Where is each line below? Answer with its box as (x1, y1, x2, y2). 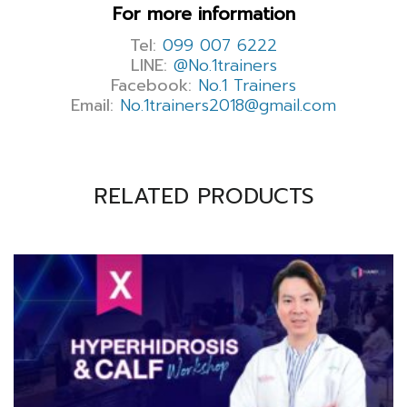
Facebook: (111, 72, 192, 98)
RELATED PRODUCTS (93, 179, 314, 213)
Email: (71, 92, 114, 118)
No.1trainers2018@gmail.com (120, 92, 336, 118)
